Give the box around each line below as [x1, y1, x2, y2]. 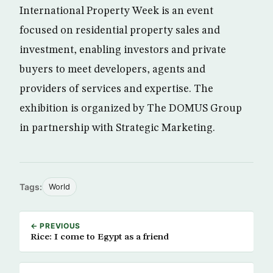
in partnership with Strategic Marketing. [19, 122, 215, 133]
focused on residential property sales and [19, 25, 220, 36]
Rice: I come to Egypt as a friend [30, 232, 169, 242]
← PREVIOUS [30, 221, 81, 230]
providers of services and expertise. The [19, 83, 213, 94]
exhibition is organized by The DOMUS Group [19, 103, 242, 114]
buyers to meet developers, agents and [19, 64, 205, 75]
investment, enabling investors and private [19, 44, 226, 55]
